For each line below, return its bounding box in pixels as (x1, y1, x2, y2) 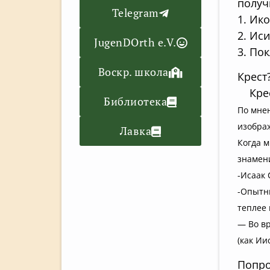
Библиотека (104, 94, 168, 109)
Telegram (111, 5, 159, 20)
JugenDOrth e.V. (94, 35, 177, 50)
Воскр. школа (98, 64, 169, 80)
